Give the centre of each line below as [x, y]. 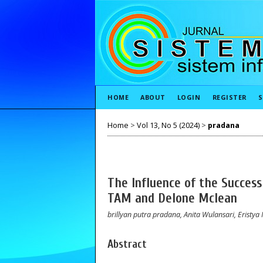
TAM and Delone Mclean [172, 199]
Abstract [127, 244]
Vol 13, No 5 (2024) [168, 125]
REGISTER [229, 97]
